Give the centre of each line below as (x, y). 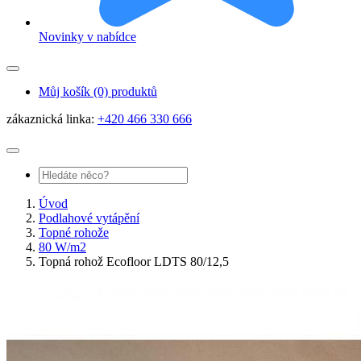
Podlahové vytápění (89, 218)
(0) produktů (125, 91)
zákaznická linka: (50, 118)
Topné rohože (74, 232)
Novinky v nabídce (87, 36)
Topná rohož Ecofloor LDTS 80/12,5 (134, 261)
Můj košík (66, 91)
